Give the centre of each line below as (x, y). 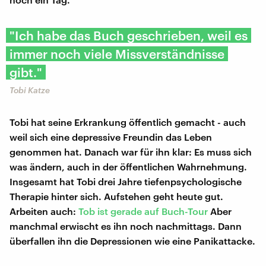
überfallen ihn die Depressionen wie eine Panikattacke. (132, 240)
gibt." (26, 72)
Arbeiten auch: (44, 211)
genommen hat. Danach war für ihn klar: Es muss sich (131, 151)
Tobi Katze (30, 90)
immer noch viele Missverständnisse (117, 53)
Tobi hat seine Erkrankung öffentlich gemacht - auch (128, 122)
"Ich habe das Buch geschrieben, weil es (129, 35)
